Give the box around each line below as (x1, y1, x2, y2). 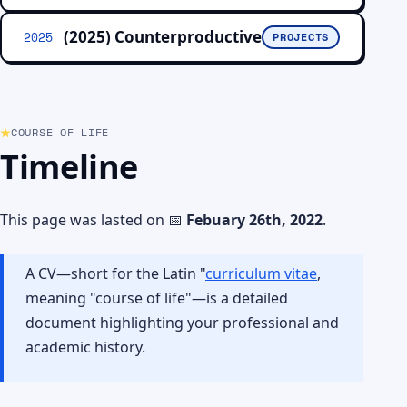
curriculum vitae (205, 263, 317, 283)
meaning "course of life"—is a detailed (25, 288, 288, 308)
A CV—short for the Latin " (25, 263, 205, 283)
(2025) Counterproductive (64, 26, 262, 47)
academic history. (25, 337, 145, 357)
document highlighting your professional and (25, 313, 339, 333)
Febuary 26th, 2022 (186, 210, 323, 230)
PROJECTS (273, 29, 329, 45)
